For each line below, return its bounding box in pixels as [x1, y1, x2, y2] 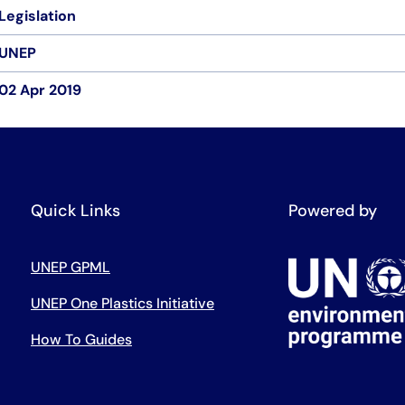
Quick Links [31, 200, 120, 221]
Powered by [288, 200, 377, 221]
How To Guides [31, 330, 132, 349]
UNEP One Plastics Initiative [31, 294, 214, 313]
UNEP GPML [31, 258, 110, 277]
